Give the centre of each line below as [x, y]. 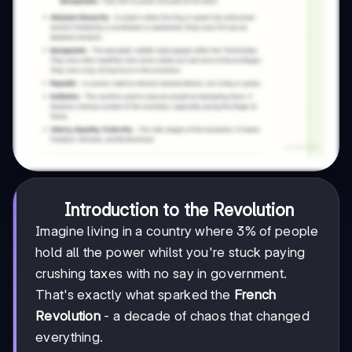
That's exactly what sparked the [135, 294]
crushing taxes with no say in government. [161, 273]
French [255, 294]
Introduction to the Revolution [179, 209]
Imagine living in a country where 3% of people [177, 231]
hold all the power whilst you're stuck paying [170, 252]
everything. [70, 337]
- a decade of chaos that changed [205, 315]
